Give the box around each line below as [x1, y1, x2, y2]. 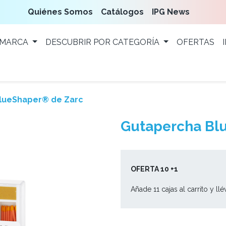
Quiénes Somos [28, 7, 93, 17]
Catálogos [101, 7, 144, 17]
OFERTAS [176, 37, 214, 47]
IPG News [152, 7, 190, 17]
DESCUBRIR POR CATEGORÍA [45, 37, 159, 47]
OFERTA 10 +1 [131, 164, 180, 173]
